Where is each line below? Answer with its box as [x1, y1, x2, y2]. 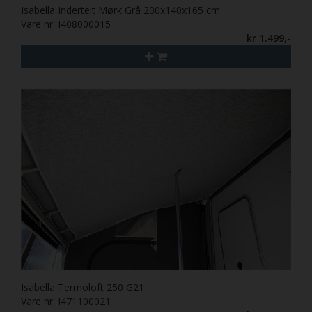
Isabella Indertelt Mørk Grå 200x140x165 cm [21, 3, 220, 17]
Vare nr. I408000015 [21, 17, 111, 31]
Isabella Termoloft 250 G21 [21, 280, 144, 294]
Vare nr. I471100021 [21, 294, 111, 308]
